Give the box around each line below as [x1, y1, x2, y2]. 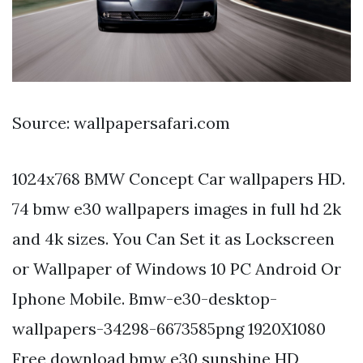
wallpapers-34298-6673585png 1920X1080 [12, 318, 326, 340]
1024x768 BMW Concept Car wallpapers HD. [12, 169, 345, 190]
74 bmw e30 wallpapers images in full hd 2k [12, 199, 341, 220]
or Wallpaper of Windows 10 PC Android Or [12, 258, 341, 280]
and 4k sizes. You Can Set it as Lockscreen [12, 228, 335, 250]
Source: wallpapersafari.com [12, 113, 230, 134]
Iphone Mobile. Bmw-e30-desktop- [12, 288, 277, 310]
